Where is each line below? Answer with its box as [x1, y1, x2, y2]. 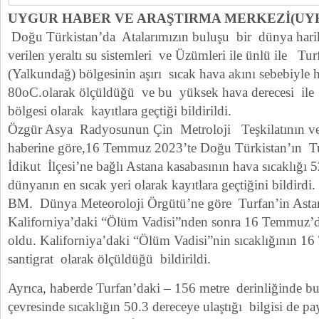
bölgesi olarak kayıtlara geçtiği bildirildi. [8, 103, 231, 118]
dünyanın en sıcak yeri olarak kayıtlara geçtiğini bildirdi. [8, 177, 315, 192]
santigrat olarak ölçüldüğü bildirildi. [8, 251, 211, 266]
